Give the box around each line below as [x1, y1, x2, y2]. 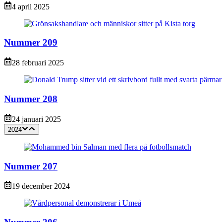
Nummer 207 [4, 161, 57, 171]
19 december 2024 [12, 182, 70, 191]
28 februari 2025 [12, 58, 64, 67]
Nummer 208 [4, 93, 57, 104]
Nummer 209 [4, 37, 57, 48]
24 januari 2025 [12, 114, 61, 123]
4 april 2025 [12, 2, 50, 11]
